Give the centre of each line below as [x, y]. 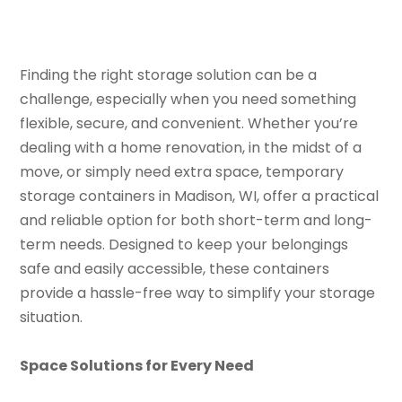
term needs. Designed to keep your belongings [184, 244]
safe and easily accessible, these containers [175, 268]
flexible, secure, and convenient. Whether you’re [189, 123]
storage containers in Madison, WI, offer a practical [200, 196]
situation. [52, 317]
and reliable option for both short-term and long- [197, 220]
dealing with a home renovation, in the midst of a [191, 147]
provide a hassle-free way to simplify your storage [198, 293]
